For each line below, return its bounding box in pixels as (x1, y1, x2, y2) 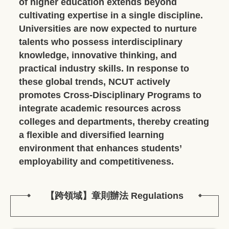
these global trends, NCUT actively (19, 76, 170, 87)
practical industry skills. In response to (19, 63, 189, 74)
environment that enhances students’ (19, 143, 181, 153)
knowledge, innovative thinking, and (19, 50, 177, 60)
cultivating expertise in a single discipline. (19, 10, 203, 20)
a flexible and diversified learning (19, 129, 164, 140)
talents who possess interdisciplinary (19, 36, 182, 47)
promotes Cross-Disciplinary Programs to (19, 89, 201, 100)
